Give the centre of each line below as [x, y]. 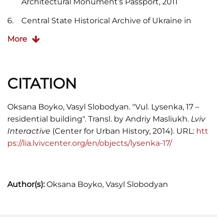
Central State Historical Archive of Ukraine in [106, 20]
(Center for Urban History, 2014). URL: [124, 131]
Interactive [30, 131]
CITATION [42, 84]
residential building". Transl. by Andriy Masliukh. [99, 119]
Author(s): [26, 184]
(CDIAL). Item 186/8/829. [67, 32]
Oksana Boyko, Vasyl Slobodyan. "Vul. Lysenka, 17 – [103, 107]
